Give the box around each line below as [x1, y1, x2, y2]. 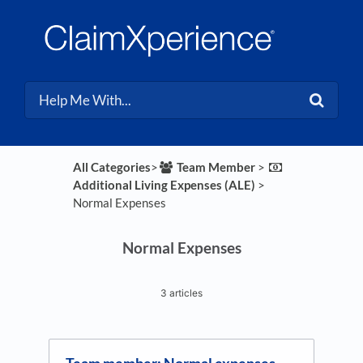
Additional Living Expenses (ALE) [72, 177, 255, 193]
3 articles [160, 286, 203, 299]
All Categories [72, 160, 151, 175]
